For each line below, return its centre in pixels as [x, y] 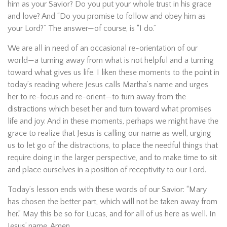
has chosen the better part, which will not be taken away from [112, 202]
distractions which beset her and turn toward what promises [109, 109]
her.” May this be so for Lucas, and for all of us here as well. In [112, 214]
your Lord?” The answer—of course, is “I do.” [82, 28]
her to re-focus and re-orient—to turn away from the [97, 97]
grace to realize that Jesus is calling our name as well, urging [109, 133]
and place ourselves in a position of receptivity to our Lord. [107, 170]
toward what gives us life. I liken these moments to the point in [113, 72]
